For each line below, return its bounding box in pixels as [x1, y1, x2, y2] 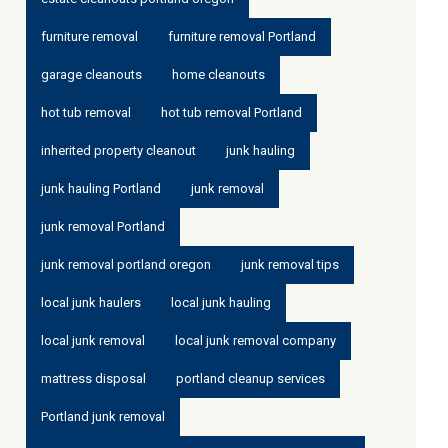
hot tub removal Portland [161, 105, 302, 120]
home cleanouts [172, 67, 265, 82]
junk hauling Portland [41, 181, 161, 196]
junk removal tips [241, 257, 339, 272]
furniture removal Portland [168, 29, 316, 44]
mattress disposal [41, 371, 146, 386]
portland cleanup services [176, 371, 325, 386]
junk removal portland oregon [41, 257, 211, 272]
